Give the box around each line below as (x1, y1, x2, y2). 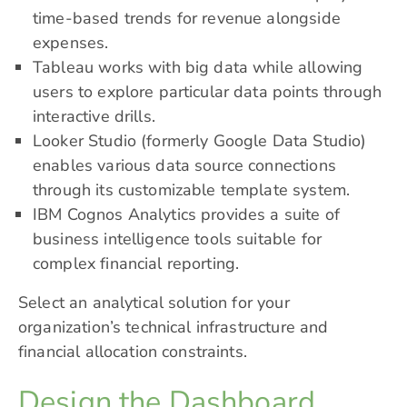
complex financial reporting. (33, 253, 240, 275)
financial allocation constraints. (18, 341, 247, 363)
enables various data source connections (33, 154, 336, 177)
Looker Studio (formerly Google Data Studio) (33, 130, 367, 153)
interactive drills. (33, 105, 155, 128)
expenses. (33, 32, 109, 55)
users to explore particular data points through (33, 81, 382, 104)
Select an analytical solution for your (18, 292, 290, 314)
